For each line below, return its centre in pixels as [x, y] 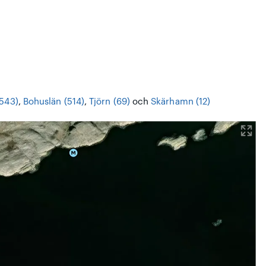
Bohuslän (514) [53, 102]
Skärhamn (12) [181, 102]
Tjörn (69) [110, 102]
